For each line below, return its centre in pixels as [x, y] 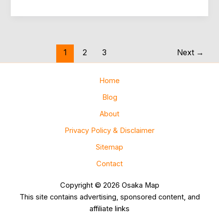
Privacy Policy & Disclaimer [109, 131]
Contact [109, 164]
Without [34, 52]
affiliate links [109, 209]
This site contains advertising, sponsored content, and [109, 197]
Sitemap [109, 147]
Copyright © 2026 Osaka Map [109, 185]
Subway [34, 40]
